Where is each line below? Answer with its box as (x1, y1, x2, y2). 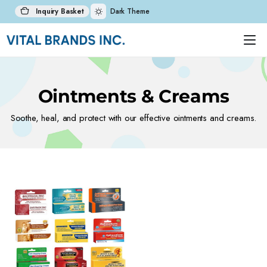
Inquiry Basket (33, 6, 84, 17)
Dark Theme (110, 6, 150, 17)
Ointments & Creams (38, 85, 229, 107)
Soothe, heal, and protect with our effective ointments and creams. (10, 111, 257, 125)
